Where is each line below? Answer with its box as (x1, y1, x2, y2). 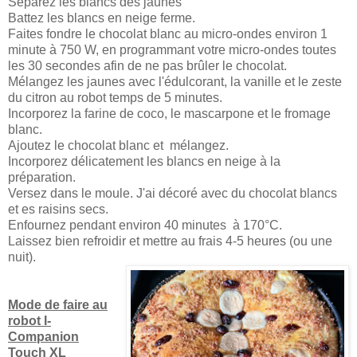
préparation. (8, 170, 76, 184)
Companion (8, 329, 79, 343)
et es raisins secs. (8, 202, 108, 216)
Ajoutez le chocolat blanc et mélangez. (8, 138, 229, 152)
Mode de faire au (8, 297, 108, 312)
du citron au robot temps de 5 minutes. (8, 90, 222, 104)
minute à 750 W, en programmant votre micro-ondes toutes (8, 42, 336, 57)
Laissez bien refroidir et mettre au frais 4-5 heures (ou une (8, 233, 332, 248)
